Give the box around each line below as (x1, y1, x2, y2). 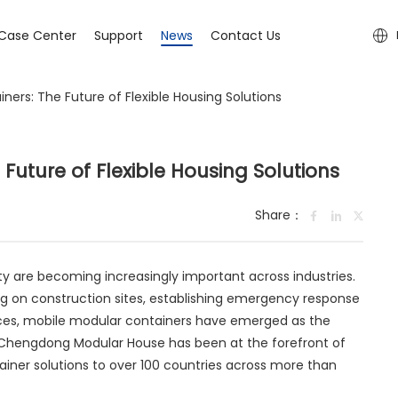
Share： (254, 206, 303, 225)
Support (94, 27, 144, 44)
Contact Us (211, 27, 282, 44)
